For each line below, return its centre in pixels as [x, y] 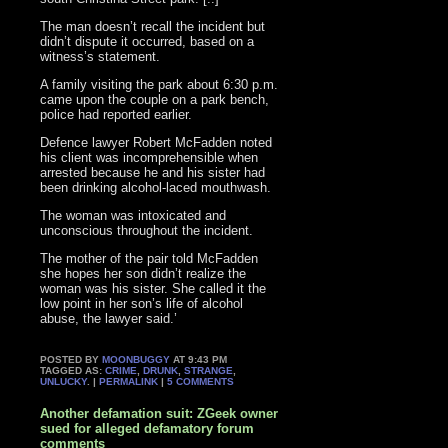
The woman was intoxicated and [133, 215]
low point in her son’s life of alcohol [142, 303]
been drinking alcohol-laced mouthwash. [156, 187]
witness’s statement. [100, 56]
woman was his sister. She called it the [153, 288]
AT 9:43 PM [199, 359]
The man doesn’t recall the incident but [153, 26]
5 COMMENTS [201, 381]
